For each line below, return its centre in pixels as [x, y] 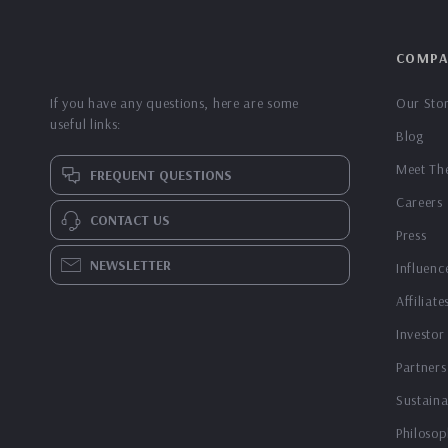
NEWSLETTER [130, 265]
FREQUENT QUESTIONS [161, 175]
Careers [419, 202]
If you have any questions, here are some [174, 103]
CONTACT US [130, 220]
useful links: [86, 124]
